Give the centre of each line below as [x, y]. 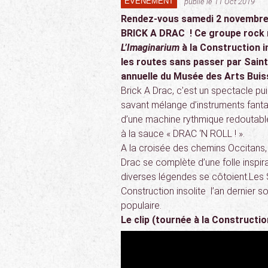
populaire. [141, 205]
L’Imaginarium [150, 48]
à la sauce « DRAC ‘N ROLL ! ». [183, 134]
